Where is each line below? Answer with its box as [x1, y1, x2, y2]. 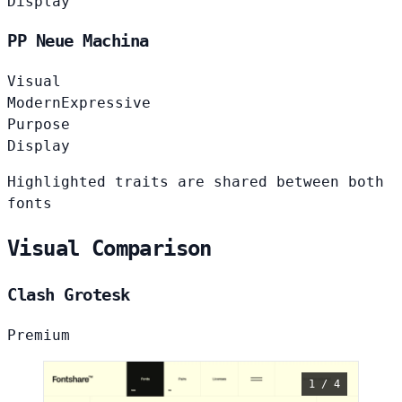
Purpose [7, 116, 70, 134]
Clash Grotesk [7, 285, 130, 304]
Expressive [61, 94, 151, 112]
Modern [7, 94, 61, 112]
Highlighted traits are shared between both [7, 173, 384, 191]
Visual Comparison [7, 236, 212, 262]
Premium [7, 326, 70, 344]
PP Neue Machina [7, 31, 149, 51]
